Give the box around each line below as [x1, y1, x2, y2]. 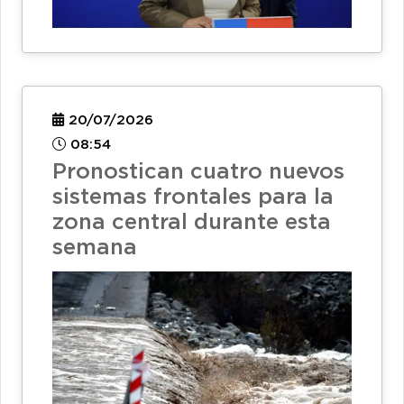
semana [52, 237, 137, 258]
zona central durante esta [52, 212, 331, 233]
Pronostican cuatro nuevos [52, 161, 344, 182]
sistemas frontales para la [52, 187, 334, 207]
